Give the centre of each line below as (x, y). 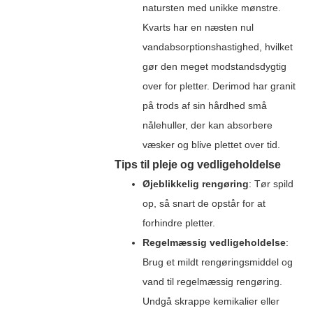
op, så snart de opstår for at (204, 203)
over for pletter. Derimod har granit (219, 86)
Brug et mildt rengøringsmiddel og (217, 262)
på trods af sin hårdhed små (204, 105)
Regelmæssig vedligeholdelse (214, 242)
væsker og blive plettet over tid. (211, 144)
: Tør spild (271, 183)
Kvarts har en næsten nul (198, 27)
